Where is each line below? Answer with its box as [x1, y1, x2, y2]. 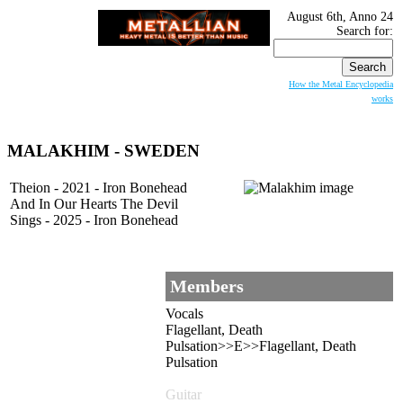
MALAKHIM [7, 140, 110, 160]
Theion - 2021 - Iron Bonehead [10, 180, 187, 196]
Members [170, 276, 244, 297]
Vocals [166, 306, 203, 322]
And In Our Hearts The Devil [10, 196, 178, 212]
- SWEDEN [110, 140, 200, 160]
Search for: [336, 24, 393, 38]
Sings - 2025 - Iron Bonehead [10, 212, 178, 228]
